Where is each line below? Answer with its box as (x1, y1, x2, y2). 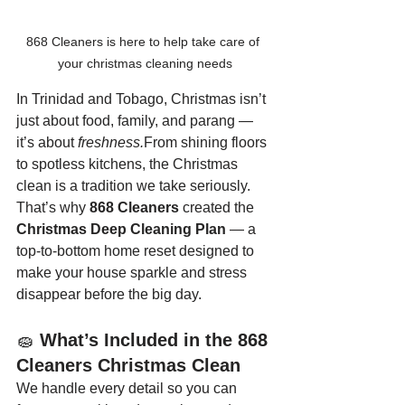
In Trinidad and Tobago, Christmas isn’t (16, 91, 269, 107)
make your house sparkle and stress (16, 265, 250, 280)
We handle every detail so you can (16, 381, 240, 396)
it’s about (16, 135, 78, 150)
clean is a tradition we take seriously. (16, 178, 250, 193)
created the (179, 200, 258, 215)
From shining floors (144, 135, 270, 150)
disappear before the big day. (16, 287, 202, 302)
